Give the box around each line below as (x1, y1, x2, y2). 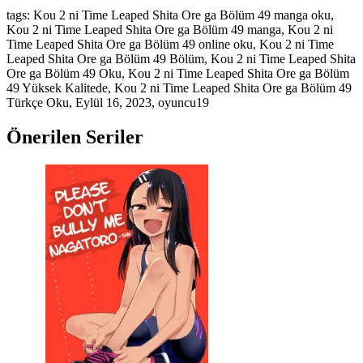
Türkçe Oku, (6, 95, 75, 109)
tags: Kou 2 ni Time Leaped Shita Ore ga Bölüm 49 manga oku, (6, 7, 334, 22)
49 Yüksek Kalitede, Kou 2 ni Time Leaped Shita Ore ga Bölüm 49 (6, 80, 352, 95)
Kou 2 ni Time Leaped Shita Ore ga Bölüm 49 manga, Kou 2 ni (6, 22, 333, 36)
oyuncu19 (158, 95, 209, 109)
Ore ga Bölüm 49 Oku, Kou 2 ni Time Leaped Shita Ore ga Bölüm (6, 66, 349, 80)
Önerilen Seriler (6, 126, 143, 147)
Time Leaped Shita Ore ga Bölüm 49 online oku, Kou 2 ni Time (6, 36, 334, 51)
